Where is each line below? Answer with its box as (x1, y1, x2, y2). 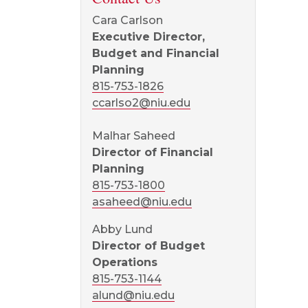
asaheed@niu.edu (92, 195, 192, 208)
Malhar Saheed (92, 129, 175, 142)
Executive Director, (92, 30, 205, 43)
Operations (92, 256, 157, 269)
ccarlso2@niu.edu (92, 96, 190, 109)
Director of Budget (92, 239, 205, 252)
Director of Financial (92, 146, 213, 159)
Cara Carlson (92, 14, 163, 27)
